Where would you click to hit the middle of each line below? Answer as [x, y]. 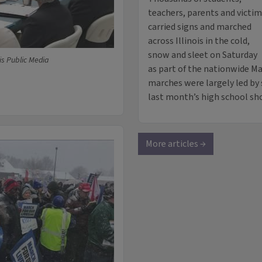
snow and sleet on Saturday [203, 55]
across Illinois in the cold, [199, 41]
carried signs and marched [200, 27]
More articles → [176, 144]
